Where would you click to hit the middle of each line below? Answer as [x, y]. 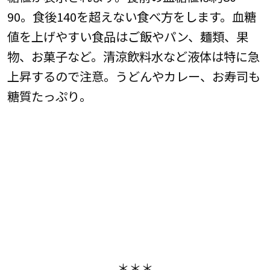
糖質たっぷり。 [49, 96]
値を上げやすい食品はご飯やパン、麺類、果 [127, 36]
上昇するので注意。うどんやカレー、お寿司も [133, 76]
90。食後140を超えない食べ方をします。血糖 [131, 17]
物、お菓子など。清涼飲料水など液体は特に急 [133, 56]
